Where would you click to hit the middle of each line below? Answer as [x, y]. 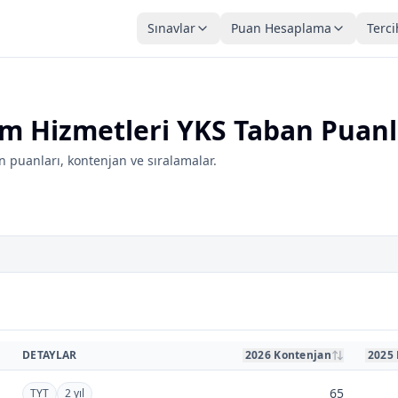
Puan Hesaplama [281, 28]
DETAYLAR [50, 355]
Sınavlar [171, 28]
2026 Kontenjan [288, 355]
